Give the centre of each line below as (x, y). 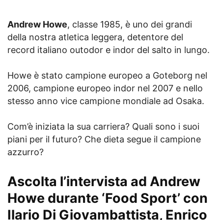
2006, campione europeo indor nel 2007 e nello (105, 88)
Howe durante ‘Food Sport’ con (108, 198)
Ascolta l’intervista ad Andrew (104, 182)
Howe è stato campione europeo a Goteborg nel (107, 76)
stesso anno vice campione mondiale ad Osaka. (106, 101)
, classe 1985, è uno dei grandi (130, 25)
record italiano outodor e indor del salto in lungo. (109, 50)
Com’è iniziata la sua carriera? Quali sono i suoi (103, 127)
